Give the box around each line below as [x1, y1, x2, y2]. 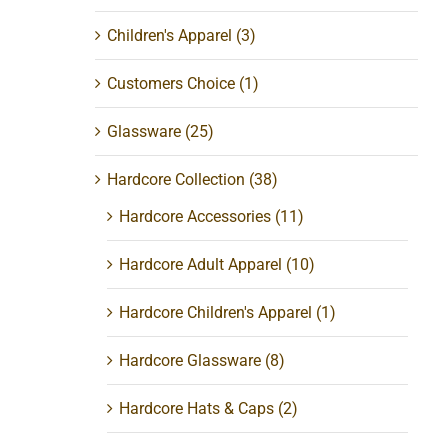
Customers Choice [107, 73, 236, 93]
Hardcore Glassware [119, 350, 262, 370]
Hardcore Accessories [119, 206, 272, 226]
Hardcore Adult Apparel [119, 254, 283, 274]
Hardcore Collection [107, 169, 246, 189]
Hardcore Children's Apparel [119, 302, 313, 322]
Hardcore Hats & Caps [119, 398, 275, 418]
